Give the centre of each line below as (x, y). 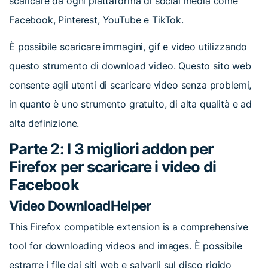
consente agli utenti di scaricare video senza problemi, (130, 85)
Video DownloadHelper (80, 205)
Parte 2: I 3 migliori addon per (111, 149)
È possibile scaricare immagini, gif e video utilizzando (128, 46)
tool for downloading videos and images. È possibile (126, 246)
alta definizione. (44, 123)
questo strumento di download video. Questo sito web (130, 66)
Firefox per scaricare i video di (113, 167)
